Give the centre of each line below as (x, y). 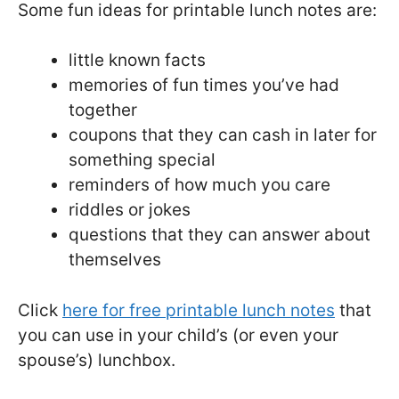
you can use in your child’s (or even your (178, 335)
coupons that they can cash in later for (223, 135)
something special (142, 160)
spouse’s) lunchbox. (97, 360)
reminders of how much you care (199, 185)
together (103, 110)
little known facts (137, 61)
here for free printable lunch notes (199, 310)
